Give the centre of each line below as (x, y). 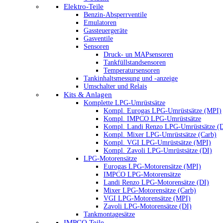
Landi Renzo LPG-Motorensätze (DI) (156, 182)
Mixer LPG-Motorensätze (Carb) (150, 190)
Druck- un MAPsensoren (138, 55)
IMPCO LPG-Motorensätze (142, 174)
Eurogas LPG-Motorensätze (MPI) (152, 167)
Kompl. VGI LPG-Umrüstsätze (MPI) (157, 143)
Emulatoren (100, 23)
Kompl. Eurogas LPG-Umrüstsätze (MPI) (163, 111)
